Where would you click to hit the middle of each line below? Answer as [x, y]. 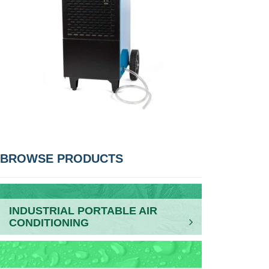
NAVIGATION [83, 161]
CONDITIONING [49, 223]
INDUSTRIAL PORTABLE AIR [83, 211]
